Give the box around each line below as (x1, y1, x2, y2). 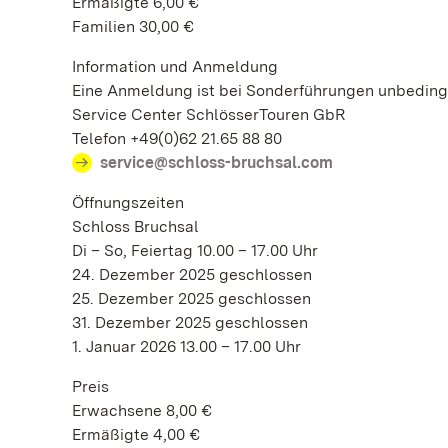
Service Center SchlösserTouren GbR (72, 105, 345, 124)
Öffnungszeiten (72, 193, 184, 212)
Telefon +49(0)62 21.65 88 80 (72, 129, 282, 148)
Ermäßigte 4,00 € (72, 425, 200, 444)
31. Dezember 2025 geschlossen (72, 313, 308, 332)
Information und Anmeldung (72, 57, 278, 76)
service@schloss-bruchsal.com (100, 153, 333, 172)
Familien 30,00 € (72, 17, 194, 36)
